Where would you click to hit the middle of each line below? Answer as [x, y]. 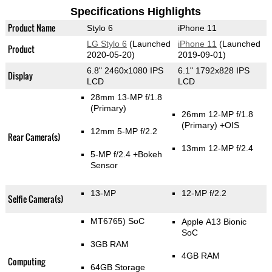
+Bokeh [147, 155]
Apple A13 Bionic [214, 222]
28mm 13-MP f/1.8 [126, 97]
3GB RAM [109, 244]
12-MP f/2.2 [204, 193]
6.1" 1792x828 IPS [213, 71]
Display [20, 76]
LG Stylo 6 [107, 44]
